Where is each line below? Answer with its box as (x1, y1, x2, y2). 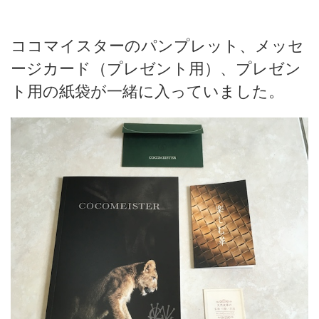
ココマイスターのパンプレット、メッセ (11, 36, 304, 55)
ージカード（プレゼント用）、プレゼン (11, 58, 301, 78)
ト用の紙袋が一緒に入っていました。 (11, 81, 284, 100)
